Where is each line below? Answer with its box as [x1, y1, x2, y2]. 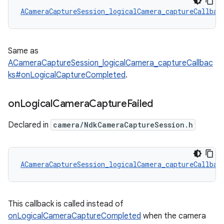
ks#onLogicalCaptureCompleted [8, 70, 125, 80]
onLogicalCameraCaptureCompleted [8, 211, 141, 221]
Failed [126, 97, 153, 110]
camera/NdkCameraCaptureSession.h [53, 120, 193, 129]
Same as [8, 46, 38, 56]
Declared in [8, 120, 50, 130]
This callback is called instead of [8, 199, 123, 209]
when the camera [141, 211, 206, 221]
